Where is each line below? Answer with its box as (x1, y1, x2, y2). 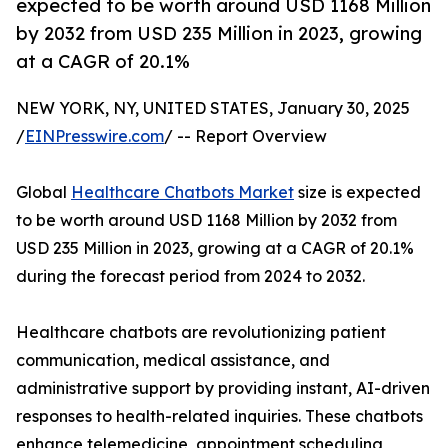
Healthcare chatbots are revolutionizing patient (16, 322, 386, 343)
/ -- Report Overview (164, 126, 327, 147)
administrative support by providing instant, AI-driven (16, 378, 430, 399)
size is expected (294, 182, 421, 203)
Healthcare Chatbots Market (71, 182, 294, 203)
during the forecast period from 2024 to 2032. (16, 266, 365, 287)
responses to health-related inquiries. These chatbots (16, 406, 423, 427)
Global (16, 182, 71, 203)
